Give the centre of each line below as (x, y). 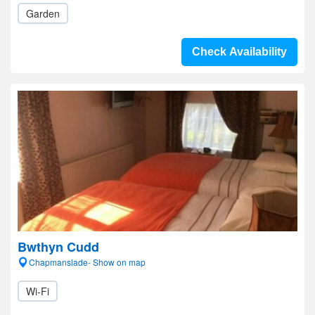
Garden (43, 13)
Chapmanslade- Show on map (87, 262)
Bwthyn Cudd (58, 247)
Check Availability (239, 52)
